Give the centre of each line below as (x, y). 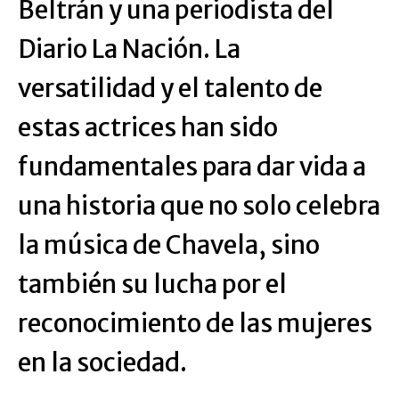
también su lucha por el (152, 285)
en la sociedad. (102, 363)
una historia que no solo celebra (199, 206)
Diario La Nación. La (129, 49)
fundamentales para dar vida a (192, 167)
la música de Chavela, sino (169, 245)
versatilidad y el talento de (170, 89)
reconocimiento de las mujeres (195, 324)
